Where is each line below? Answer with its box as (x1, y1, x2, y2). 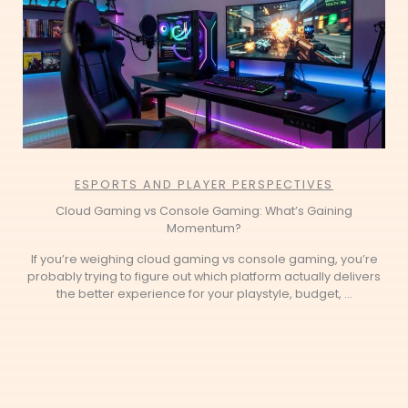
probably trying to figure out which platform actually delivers (27, 268, 381, 284)
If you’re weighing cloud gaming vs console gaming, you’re (30, 250, 378, 267)
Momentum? (167, 219, 241, 236)
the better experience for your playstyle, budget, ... (56, 285, 352, 301)
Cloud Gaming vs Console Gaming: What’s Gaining (56, 202, 352, 219)
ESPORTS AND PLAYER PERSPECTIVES (75, 176, 333, 192)
